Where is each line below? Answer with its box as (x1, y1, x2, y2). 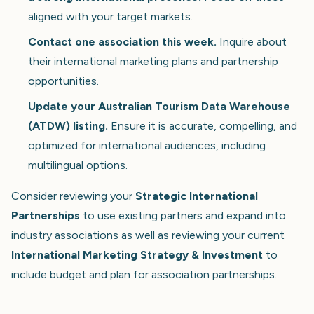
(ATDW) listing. (28, 118, 108, 132)
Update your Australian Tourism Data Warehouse (28, 99, 290, 113)
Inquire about (217, 34, 287, 48)
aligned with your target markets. (28, 9, 193, 23)
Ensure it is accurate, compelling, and (108, 118, 297, 132)
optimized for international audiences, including (28, 138, 266, 152)
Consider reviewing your (11, 189, 135, 203)
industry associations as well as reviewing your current (11, 228, 285, 242)
